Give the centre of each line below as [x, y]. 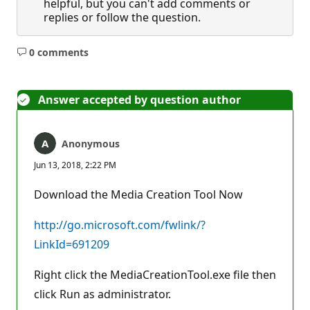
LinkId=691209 [72, 244]
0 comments [58, 52]
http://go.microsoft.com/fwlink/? [120, 225]
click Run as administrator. [102, 294]
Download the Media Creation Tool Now [138, 194]
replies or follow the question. [122, 17]
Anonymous [91, 144]
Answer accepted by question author [139, 100]
